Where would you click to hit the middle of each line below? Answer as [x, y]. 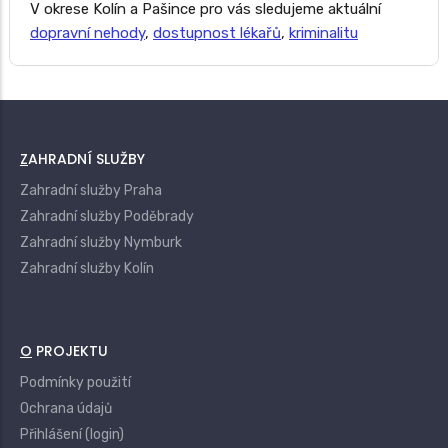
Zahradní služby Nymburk [101, 243]
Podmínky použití [75, 383]
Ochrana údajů [66, 409]
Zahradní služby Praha [91, 191]
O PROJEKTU [70, 351]
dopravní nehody [87, 33]
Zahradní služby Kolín [87, 269]
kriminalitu [323, 33]
